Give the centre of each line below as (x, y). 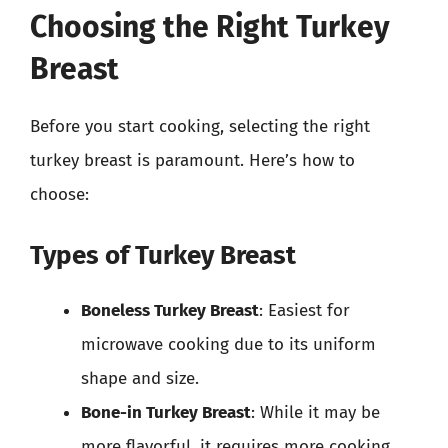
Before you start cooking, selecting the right (200, 126)
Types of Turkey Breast (163, 255)
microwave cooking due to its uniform (228, 344)
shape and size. (140, 378)
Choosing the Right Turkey (210, 27)
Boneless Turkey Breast (170, 310)
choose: (59, 194)
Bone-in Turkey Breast (166, 412)
